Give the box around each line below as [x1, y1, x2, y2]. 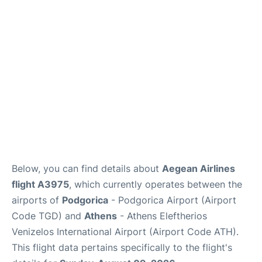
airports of [12, 194, 62, 206]
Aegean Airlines [162, 162, 235, 174]
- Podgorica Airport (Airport [108, 194, 236, 206]
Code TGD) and [12, 209, 84, 222]
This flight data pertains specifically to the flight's [12, 241, 232, 253]
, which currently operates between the [69, 178, 242, 190]
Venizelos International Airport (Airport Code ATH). [12, 225, 239, 237]
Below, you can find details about [12, 162, 162, 174]
